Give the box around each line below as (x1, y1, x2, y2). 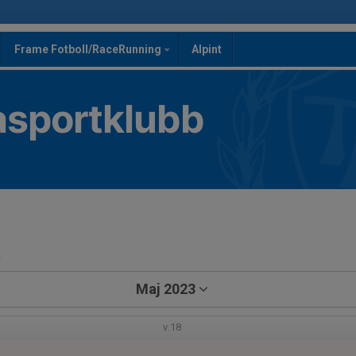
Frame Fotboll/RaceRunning (14, 43, 164, 56)
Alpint (192, 43, 222, 56)
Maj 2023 (135, 281, 195, 297)
